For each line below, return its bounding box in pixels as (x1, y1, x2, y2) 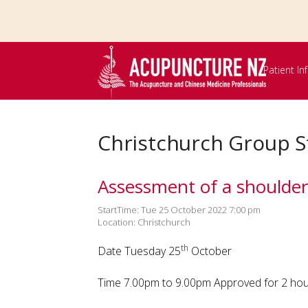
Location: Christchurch (98, 216, 190, 228)
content (13, 39, 53, 54)
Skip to (13, 3, 49, 19)
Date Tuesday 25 (98, 243, 181, 258)
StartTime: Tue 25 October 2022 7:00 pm (98, 203, 261, 216)
